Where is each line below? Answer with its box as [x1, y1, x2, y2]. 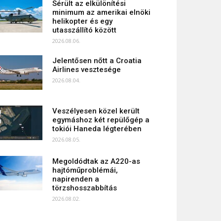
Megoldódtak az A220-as [52, 157, 140, 166]
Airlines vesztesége [52, 65, 121, 74]
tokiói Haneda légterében [52, 124, 142, 133]
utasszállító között [52, 26, 116, 35]
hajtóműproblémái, [52, 166, 118, 175]
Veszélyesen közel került [52, 107, 140, 115]
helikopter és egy [52, 17, 112, 26]
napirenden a [52, 175, 99, 184]
